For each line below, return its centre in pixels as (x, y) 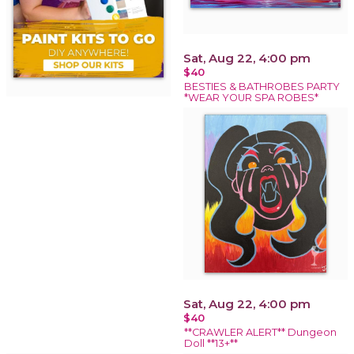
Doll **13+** (211, 343)
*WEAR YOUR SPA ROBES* (251, 97)
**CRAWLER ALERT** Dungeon (260, 332)
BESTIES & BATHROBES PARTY (262, 86)
